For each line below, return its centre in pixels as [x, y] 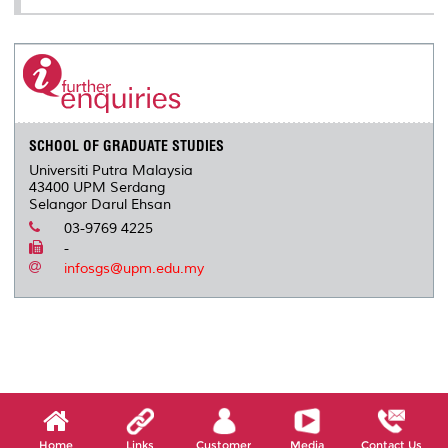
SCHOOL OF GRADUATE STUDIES [127, 146]
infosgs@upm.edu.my [134, 269]
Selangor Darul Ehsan [100, 205]
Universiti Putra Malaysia [111, 171]
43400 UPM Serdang [97, 188]
